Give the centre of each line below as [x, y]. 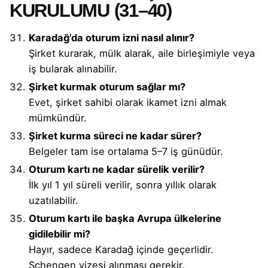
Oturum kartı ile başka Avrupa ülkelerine [125, 218]
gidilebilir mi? [60, 234]
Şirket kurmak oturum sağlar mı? [107, 86]
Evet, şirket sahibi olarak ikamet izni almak [128, 102]
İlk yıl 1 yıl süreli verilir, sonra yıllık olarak [123, 185]
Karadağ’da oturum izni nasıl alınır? [112, 37]
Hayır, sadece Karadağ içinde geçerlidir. [121, 249]
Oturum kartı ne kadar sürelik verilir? [117, 169]
